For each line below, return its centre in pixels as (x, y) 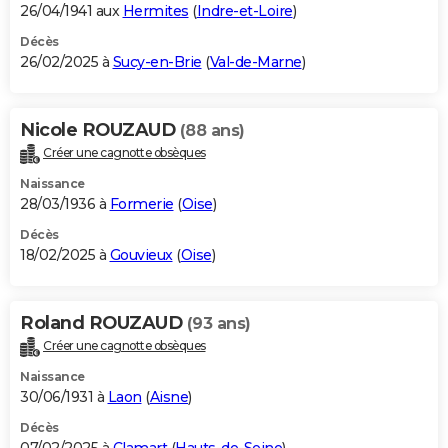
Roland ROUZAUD (103, 323)
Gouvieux (141, 255)
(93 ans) (218, 324)
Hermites (155, 11)
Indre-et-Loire (244, 11)
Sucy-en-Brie (157, 62)
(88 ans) (212, 131)
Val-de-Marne (255, 62)
